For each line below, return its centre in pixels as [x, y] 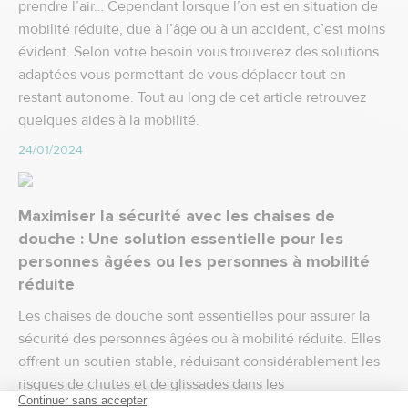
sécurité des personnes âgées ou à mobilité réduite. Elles [199, 339]
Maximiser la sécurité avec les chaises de [177, 216]
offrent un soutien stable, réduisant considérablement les [199, 362]
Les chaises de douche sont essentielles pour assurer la [194, 316]
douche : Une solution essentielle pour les [181, 239]
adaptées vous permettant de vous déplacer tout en [182, 75]
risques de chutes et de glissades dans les [151, 384]
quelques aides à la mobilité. [109, 120]
